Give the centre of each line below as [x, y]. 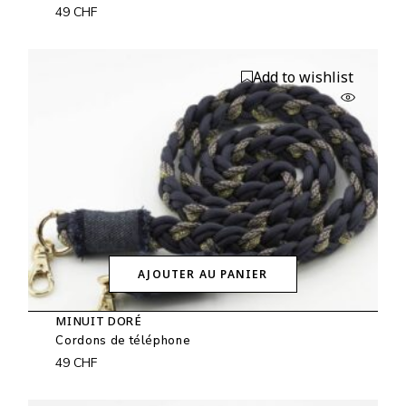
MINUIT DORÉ [99, 321]
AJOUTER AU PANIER [203, 275]
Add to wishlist [303, 77]
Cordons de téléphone [123, 341]
